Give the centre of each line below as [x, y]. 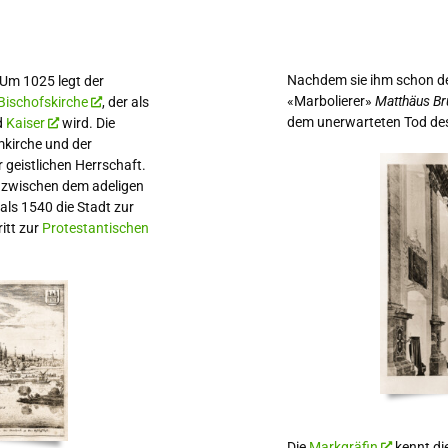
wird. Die [87, 122]
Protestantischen [95, 227]
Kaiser [25, 122]
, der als [125, 101]
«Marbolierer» [330, 100]
